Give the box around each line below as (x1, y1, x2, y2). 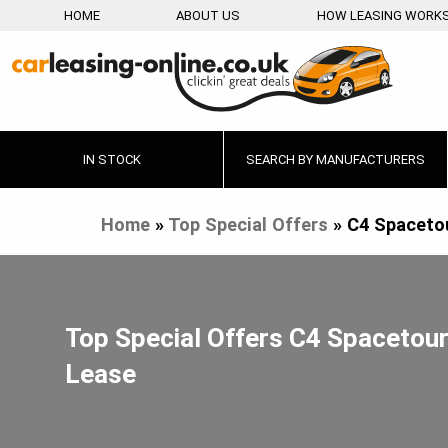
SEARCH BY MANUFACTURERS (246, 151, 425, 167)
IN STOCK (82, 151, 141, 167)
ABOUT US (176, 8, 241, 24)
